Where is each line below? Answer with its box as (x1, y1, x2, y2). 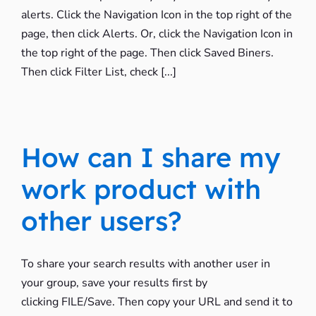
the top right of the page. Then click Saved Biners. (20, 45, 274, 61)
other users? (20, 204, 182, 238)
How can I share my (20, 140, 281, 174)
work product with (20, 172, 261, 206)
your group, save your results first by (20, 275, 207, 291)
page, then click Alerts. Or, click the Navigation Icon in (20, 26, 293, 42)
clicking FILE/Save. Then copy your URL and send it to (20, 294, 293, 310)
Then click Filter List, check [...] (20, 64, 176, 80)
